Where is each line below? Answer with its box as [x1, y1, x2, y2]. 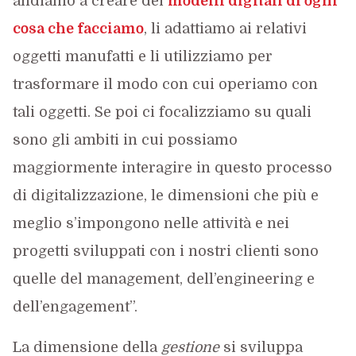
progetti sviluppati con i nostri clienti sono [12, 243, 319, 259]
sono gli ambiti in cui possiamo [12, 132, 238, 148]
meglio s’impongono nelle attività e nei [12, 215, 289, 231]
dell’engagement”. [12, 299, 137, 315]
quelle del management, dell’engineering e [12, 271, 315, 287]
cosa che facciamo [12, 21, 144, 37]
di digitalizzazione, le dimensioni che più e [12, 188, 319, 203]
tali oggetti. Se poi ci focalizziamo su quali [12, 104, 311, 120]
